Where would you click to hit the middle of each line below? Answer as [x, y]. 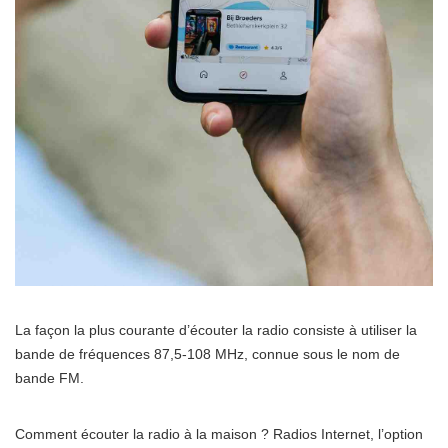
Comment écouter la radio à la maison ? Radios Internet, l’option [219, 434]
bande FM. [49, 378]
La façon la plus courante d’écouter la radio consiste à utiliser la [216, 330]
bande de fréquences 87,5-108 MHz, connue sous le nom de [207, 354]
